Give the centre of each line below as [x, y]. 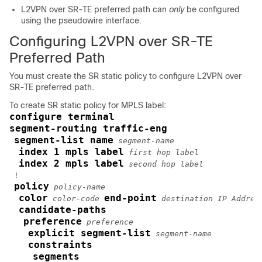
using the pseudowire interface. [81, 20]
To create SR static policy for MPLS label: [88, 105]
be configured [212, 9]
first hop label [164, 152]
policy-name [80, 187]
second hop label [166, 164]
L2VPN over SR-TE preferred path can [95, 9]
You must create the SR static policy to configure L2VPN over [125, 76]
